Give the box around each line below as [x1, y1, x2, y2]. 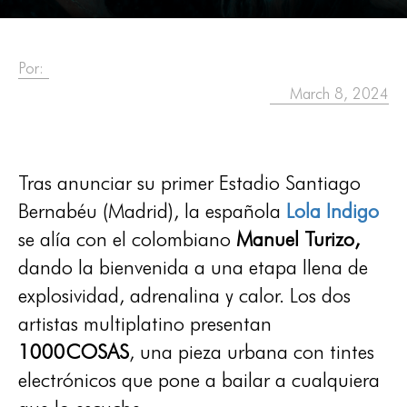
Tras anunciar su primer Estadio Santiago [18, 171, 361, 194]
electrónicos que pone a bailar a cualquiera [18, 368, 380, 392]
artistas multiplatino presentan [18, 312, 272, 335]
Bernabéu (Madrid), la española [18, 199, 286, 223]
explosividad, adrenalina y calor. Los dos [18, 283, 351, 307]
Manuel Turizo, [236, 227, 360, 251]
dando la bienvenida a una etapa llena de [18, 255, 368, 279]
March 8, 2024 [290, 84, 389, 103]
